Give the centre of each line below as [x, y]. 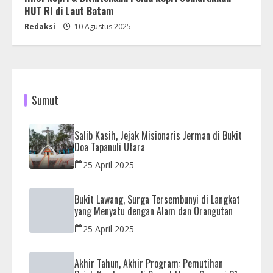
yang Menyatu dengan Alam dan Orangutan [154, 211]
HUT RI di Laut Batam [69, 11]
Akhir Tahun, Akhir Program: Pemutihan [149, 264]
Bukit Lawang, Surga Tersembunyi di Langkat [157, 200]
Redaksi [40, 27]
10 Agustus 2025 [102, 27]
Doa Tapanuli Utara [110, 147]
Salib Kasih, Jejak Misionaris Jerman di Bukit [158, 136]
